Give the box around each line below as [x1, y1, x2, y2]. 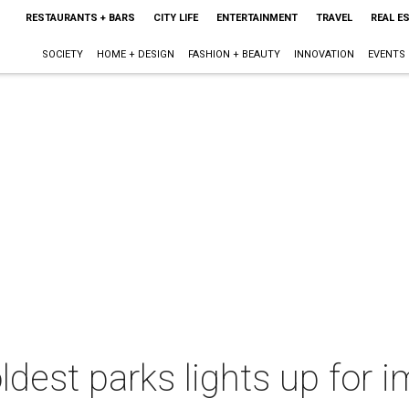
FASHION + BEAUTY [187, 48, 280, 60]
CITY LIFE [152, 12, 198, 24]
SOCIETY [41, 48, 83, 60]
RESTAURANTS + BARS [25, 12, 135, 24]
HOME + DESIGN [96, 48, 174, 60]
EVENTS [367, 48, 405, 60]
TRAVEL [315, 12, 352, 24]
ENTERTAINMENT [215, 12, 298, 24]
